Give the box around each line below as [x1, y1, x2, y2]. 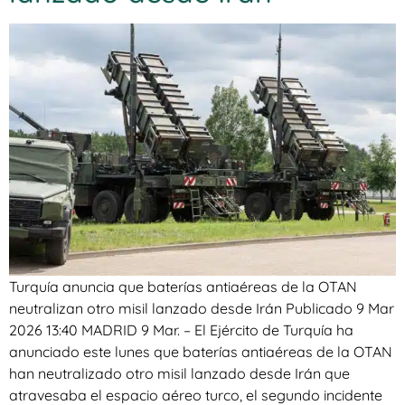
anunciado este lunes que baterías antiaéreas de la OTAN [9, 343, 392, 362]
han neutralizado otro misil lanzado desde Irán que [9, 364, 350, 383]
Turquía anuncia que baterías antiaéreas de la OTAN [9, 278, 357, 297]
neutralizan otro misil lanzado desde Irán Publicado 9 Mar [9, 299, 394, 318]
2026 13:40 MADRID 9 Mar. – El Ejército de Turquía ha [9, 321, 353, 340]
